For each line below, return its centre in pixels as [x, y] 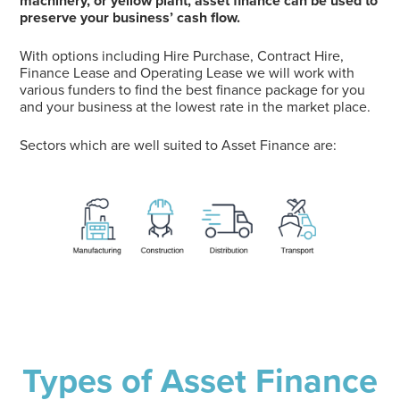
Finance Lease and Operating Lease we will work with [187, 72]
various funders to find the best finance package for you [192, 89]
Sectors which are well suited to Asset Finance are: [178, 145]
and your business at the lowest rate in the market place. [195, 106]
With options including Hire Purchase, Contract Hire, [181, 55]
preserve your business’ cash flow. [129, 17]
